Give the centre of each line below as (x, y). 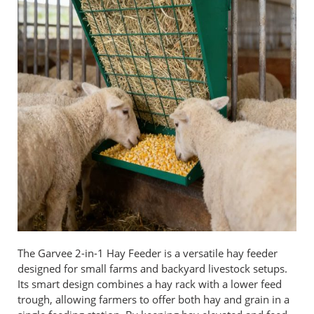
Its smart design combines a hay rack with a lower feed (150, 284)
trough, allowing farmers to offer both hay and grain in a (153, 299)
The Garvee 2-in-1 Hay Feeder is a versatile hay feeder (148, 253)
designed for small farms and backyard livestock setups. (152, 268)
